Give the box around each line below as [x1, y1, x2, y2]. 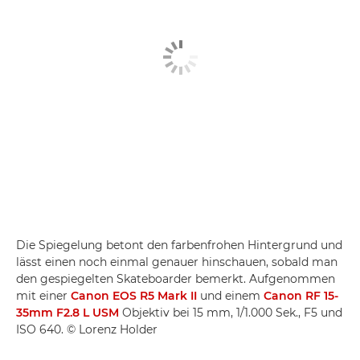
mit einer [16, 288, 71, 303]
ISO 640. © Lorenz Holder [16, 322, 157, 337]
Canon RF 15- [264, 288, 338, 303]
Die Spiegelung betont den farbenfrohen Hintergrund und [16, 238, 342, 252]
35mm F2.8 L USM [16, 305, 119, 320]
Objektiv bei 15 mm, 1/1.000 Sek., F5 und [119, 305, 342, 320]
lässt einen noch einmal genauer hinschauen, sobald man [16, 255, 337, 269]
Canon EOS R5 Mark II [71, 288, 197, 303]
